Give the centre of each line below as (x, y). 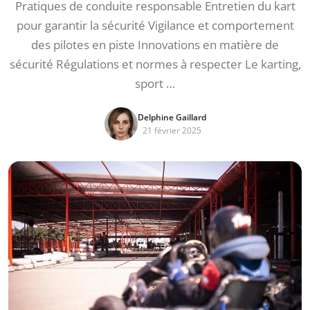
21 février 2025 (172, 130)
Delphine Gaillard (172, 117)
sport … (155, 83)
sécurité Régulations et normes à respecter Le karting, (155, 64)
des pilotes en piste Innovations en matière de (155, 45)
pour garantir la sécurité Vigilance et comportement (155, 25)
